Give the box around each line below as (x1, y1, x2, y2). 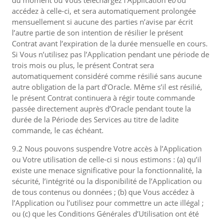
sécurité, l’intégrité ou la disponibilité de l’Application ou (12, 176, 202, 186)
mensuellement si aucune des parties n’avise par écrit (12, 17, 193, 27)
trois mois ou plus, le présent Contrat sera (12, 60, 154, 70)
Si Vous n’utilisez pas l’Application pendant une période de (12, 49, 209, 59)
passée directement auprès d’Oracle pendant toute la (12, 104, 191, 113)
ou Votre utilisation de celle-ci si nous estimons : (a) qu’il (12, 154, 201, 164)
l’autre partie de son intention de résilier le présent (12, 28, 183, 37)
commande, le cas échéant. (12, 125, 104, 135)
